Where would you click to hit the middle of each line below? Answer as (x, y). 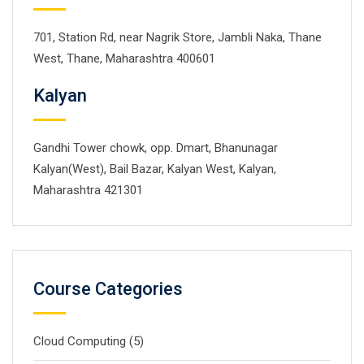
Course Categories (108, 289)
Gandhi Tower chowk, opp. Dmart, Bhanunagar (156, 148)
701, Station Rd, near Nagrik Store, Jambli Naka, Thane (178, 37)
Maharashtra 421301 (88, 190)
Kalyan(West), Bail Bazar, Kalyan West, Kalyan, (155, 169)
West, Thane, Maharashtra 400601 (124, 58)
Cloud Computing (80, 341)
